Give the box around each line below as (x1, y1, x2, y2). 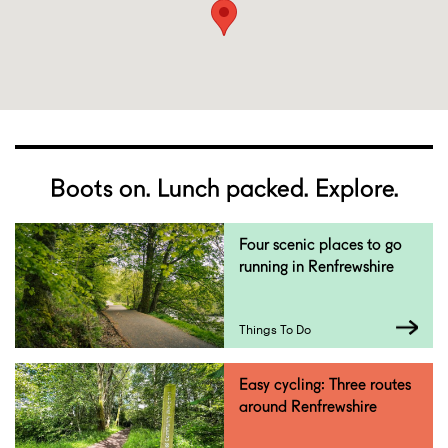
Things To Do (239, 322, 311, 337)
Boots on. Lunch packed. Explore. (49, 173, 399, 204)
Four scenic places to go (239, 235, 402, 255)
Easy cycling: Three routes (239, 375, 411, 395)
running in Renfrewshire (239, 257, 394, 277)
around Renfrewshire (239, 397, 377, 417)
